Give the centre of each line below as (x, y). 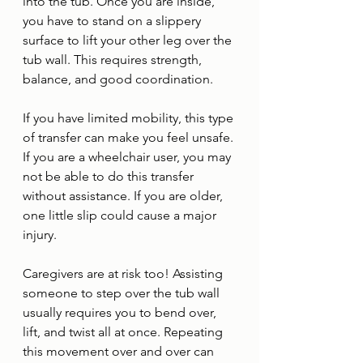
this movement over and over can (120, 351)
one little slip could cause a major (121, 215)
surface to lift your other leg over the (129, 40)
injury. (40, 235)
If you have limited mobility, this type (130, 118)
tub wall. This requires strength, (114, 60)
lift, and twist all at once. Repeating (124, 332)
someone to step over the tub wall (123, 293)
